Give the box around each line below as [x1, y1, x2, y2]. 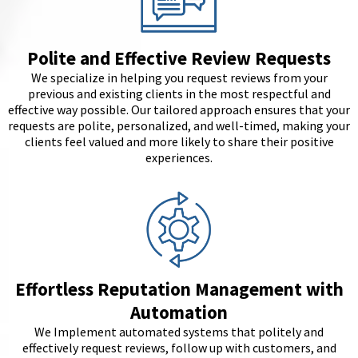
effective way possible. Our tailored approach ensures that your [8, 101, 350, 117]
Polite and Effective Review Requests [27, 46, 331, 70]
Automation [130, 300, 228, 324]
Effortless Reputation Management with [14, 277, 344, 300]
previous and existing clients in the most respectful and [27, 86, 331, 101]
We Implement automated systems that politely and [34, 324, 324, 340]
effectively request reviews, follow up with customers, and [22, 340, 336, 356]
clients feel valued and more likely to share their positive [24, 133, 334, 149]
